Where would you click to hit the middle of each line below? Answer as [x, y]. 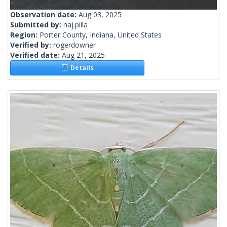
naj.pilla [75, 25]
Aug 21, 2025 [83, 55]
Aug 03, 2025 [100, 15]
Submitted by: [37, 25]
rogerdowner [74, 45]
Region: [25, 35]
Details [80, 68]
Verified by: [32, 45]
